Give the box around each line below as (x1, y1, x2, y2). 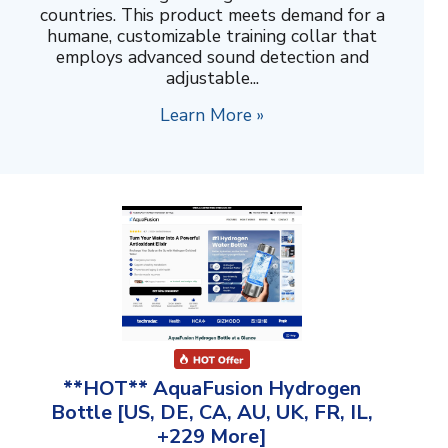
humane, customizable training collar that (47, 23, 377, 48)
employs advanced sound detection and (55, 44, 369, 69)
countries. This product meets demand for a (39, 2, 385, 27)
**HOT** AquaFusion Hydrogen (63, 374, 361, 402)
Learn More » (160, 102, 264, 127)
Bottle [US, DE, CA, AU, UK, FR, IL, (51, 398, 373, 426)
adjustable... (165, 65, 259, 90)
